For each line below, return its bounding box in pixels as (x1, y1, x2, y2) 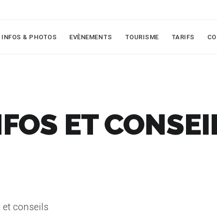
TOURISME (124, 33, 159, 41)
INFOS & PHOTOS (1, 33, 57, 41)
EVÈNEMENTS (69, 33, 112, 41)
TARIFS (171, 33, 195, 41)
